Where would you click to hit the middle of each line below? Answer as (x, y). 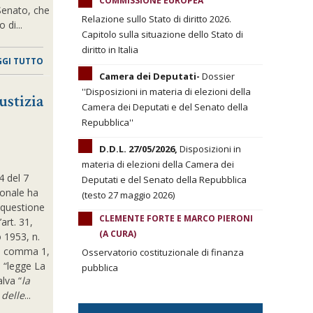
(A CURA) (118, 234)
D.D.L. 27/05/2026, (138, 149)
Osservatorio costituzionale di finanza (163, 252)
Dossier (217, 76)
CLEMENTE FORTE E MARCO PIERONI (176, 218)
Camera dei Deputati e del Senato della (165, 107)
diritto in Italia (110, 50)
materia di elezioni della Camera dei (158, 164)
